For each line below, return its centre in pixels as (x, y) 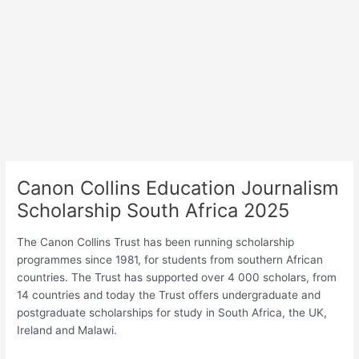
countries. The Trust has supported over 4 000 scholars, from (177, 277)
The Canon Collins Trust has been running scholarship (156, 242)
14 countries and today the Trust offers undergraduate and (169, 294)
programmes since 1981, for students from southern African (170, 259)
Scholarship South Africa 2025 (153, 211)
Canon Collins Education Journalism (178, 188)
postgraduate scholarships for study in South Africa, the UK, (172, 312)
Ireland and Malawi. (67, 330)
